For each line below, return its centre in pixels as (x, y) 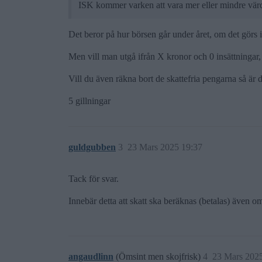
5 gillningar (89, 101)
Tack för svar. (94, 178)
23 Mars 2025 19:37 (165, 147)
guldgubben (92, 147)
